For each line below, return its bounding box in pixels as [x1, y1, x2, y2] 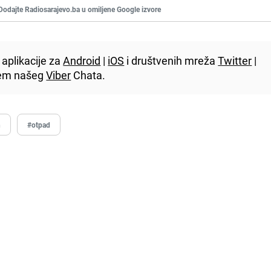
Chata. [71, 67, 106, 82]
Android [63, 53, 101, 68]
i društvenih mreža [124, 53, 218, 68]
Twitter [218, 53, 252, 68]
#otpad [27, 119, 51, 129]
